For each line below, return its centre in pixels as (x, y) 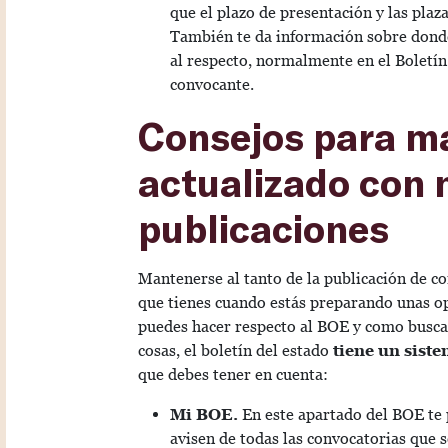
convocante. (212, 85)
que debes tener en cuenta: (233, 375)
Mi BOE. (204, 415)
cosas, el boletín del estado (235, 351)
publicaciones (263, 228)
